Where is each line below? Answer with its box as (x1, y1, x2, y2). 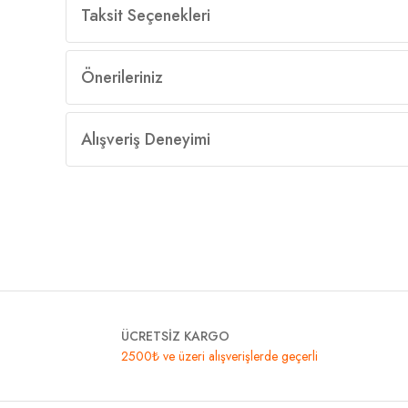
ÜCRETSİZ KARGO (121, 327, 229, 345)
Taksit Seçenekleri (81, 4, 210, 27)
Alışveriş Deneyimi (81, 127, 210, 151)
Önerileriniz (81, 66, 163, 89)
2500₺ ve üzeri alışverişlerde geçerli (121, 347, 318, 365)
